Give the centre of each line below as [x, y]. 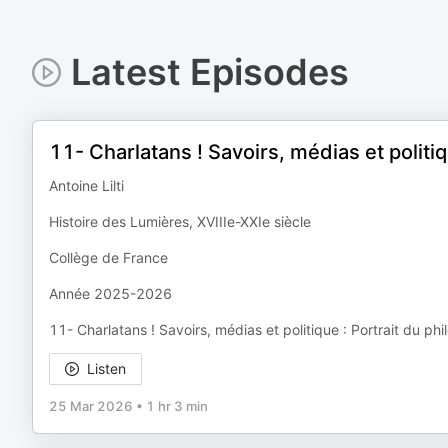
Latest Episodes [209, 72]
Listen [106, 368]
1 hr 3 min [177, 406]
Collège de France [108, 257]
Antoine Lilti [86, 185]
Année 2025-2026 [110, 293]
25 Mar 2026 [91, 406]
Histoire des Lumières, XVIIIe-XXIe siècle [180, 221]
